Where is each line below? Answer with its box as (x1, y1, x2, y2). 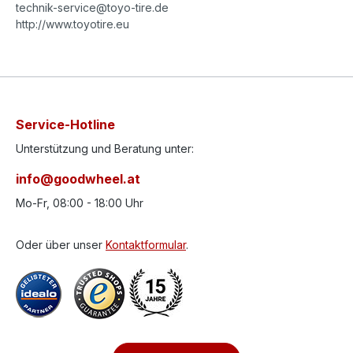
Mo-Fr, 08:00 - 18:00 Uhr (16, 196, 143, 210)
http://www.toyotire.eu (16, 17, 129, 31)
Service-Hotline (16, 117, 115, 132)
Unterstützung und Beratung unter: (16, 142, 194, 155)
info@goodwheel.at (16, 171, 140, 187)
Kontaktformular (106, 238, 186, 251)
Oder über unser (16, 238, 106, 251)
